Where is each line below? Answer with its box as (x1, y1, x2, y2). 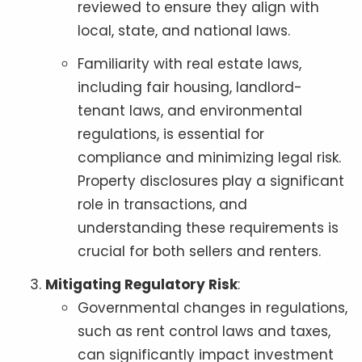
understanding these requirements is (78, 217, 339, 238)
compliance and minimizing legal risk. (78, 147, 341, 167)
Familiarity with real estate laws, (78, 53, 301, 74)
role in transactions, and (78, 194, 247, 214)
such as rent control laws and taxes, (78, 321, 330, 341)
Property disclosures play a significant (78, 170, 344, 191)
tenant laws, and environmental (78, 100, 302, 120)
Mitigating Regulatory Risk (45, 274, 238, 294)
